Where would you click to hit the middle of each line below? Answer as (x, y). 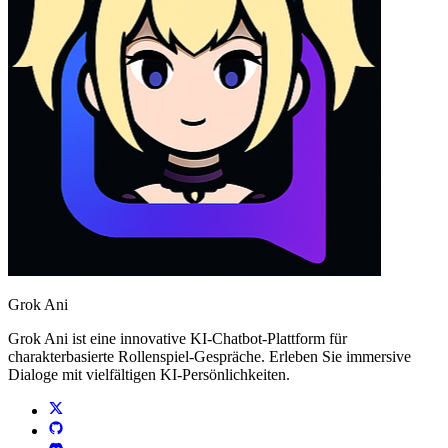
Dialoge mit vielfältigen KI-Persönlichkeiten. (149, 375)
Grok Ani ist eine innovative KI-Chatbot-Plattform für (177, 339)
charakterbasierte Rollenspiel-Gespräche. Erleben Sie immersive (209, 357)
